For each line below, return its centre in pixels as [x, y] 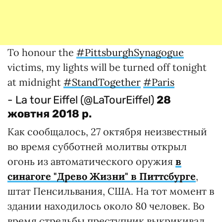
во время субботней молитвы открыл [97, 146]
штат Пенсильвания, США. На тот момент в [111, 191]
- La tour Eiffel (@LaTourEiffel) [82, 100]
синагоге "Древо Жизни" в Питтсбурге [102, 176]
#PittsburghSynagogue [130, 52]
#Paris [159, 82]
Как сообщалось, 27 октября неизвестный [107, 132]
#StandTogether [102, 82]
